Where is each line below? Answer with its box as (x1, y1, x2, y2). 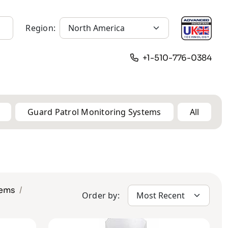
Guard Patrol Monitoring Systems (27, 106, 161, 118)
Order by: (81, 190, 120, 201)
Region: (25, 22, 55, 34)
